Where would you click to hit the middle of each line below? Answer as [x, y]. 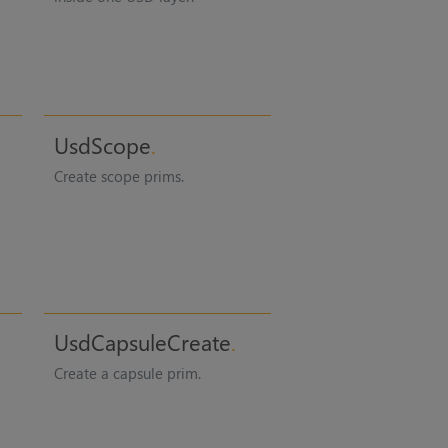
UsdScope [102, 144]
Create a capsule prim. [127, 373]
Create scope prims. [118, 175]
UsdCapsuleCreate [142, 342]
